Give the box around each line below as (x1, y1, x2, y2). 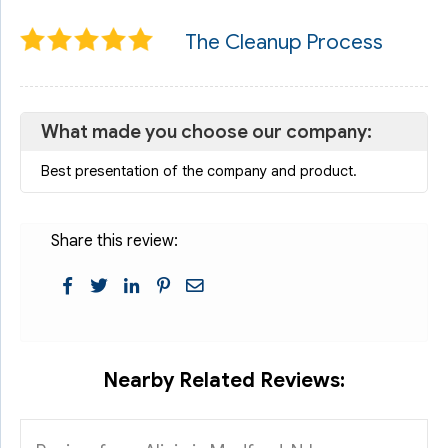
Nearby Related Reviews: (103, 368, 345, 393)
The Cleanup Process (185, 29, 383, 55)
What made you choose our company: (41, 120, 372, 143)
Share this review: (51, 231, 178, 251)
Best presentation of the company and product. (41, 162, 357, 180)
